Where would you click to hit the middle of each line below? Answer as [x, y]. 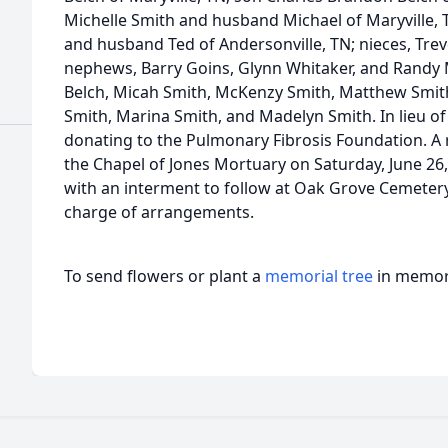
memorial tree [319, 276]
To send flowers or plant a [164, 276]
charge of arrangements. [159, 212]
